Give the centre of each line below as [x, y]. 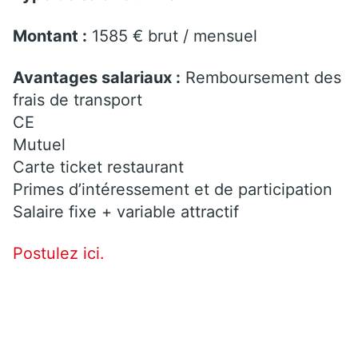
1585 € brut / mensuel [172, 36]
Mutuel [39, 144]
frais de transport [78, 99]
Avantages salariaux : [97, 77]
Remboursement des [261, 77]
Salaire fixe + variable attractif [126, 211]
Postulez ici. [59, 253]
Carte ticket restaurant [98, 167]
